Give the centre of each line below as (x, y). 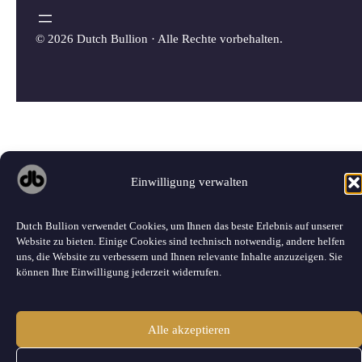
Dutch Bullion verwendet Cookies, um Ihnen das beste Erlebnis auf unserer (179, 225)
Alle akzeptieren (189, 329)
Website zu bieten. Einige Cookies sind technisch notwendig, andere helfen (181, 241)
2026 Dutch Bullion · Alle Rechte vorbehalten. (165, 39)
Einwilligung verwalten (189, 182)
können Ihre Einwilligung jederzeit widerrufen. (119, 271)
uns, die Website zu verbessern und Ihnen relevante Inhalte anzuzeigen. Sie (179, 256)
